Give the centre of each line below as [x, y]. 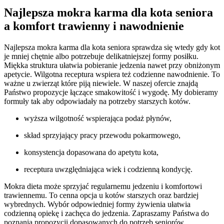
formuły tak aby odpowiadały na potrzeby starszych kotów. [97, 101]
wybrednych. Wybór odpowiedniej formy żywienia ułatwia [97, 204]
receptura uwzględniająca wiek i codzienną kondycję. [108, 169]
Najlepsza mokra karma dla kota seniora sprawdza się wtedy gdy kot [112, 47]
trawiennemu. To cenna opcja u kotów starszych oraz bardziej [101, 195]
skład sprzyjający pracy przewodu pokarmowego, [102, 135]
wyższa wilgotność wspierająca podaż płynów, [98, 118]
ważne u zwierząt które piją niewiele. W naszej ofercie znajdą [101, 83]
